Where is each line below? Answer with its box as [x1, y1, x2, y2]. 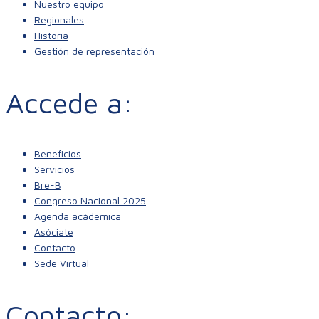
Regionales [34, 13, 84, 26]
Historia [34, 28, 68, 41]
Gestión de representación [34, 44, 155, 57]
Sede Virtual [34, 257, 89, 270]
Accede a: [6, 85, 133, 120]
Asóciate [34, 226, 73, 239]
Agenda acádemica [34, 210, 121, 223]
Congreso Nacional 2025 [34, 194, 146, 207]
